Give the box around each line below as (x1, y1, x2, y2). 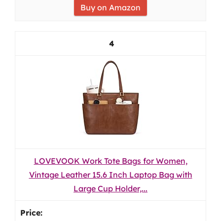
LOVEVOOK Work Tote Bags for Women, (34, 156, 187, 166)
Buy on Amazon (80, 2, 141, 12)
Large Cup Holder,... (74, 184, 147, 193)
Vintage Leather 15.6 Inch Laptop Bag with (29, 170, 192, 180)
